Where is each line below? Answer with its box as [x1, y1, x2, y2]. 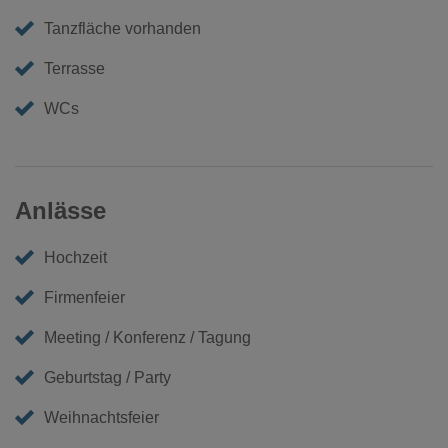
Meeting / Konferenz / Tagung [44, 328, 252, 346]
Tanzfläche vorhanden [44, 19, 202, 37]
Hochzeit [44, 248, 108, 266]
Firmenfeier [44, 288, 126, 306]
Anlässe [15, 196, 106, 224]
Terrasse [44, 59, 106, 77]
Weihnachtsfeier [44, 408, 160, 426]
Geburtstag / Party [44, 368, 172, 386]
